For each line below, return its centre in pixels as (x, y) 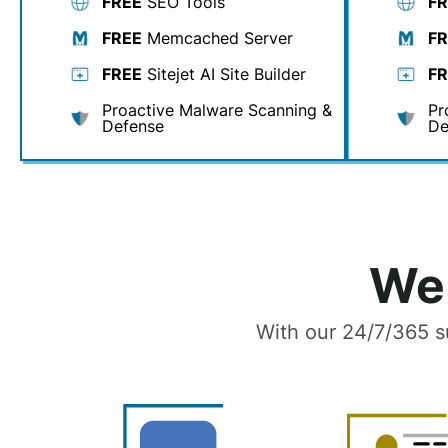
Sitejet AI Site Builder (224, 74)
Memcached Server (217, 38)
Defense (133, 126)
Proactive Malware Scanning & (217, 110)
